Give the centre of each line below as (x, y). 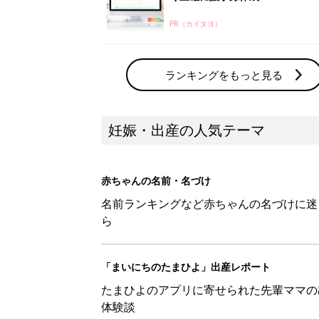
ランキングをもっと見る (224, 74)
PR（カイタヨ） (195, 23)
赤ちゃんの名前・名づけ (156, 180)
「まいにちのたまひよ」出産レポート (186, 266)
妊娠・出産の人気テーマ (187, 130)
